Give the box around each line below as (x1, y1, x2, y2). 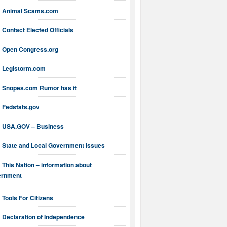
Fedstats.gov (2, 102, 40, 112)
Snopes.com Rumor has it (2, 83, 77, 93)
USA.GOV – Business (2, 122, 64, 131)
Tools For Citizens (2, 193, 53, 203)
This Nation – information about (2, 160, 92, 170)
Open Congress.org (2, 45, 58, 54)
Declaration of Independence (2, 212, 85, 222)
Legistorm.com (2, 64, 46, 73)
